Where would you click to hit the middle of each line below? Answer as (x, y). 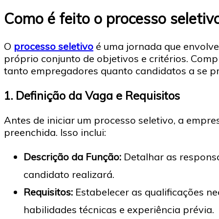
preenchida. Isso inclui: (55, 132)
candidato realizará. (69, 175)
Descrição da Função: (72, 157)
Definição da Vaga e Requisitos (98, 95)
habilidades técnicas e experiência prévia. (119, 210)
